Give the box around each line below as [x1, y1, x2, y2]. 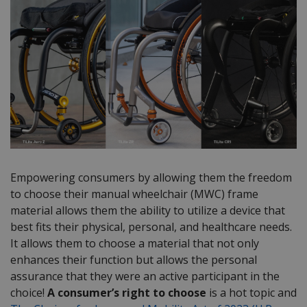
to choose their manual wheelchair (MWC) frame [10, 186, 258, 202]
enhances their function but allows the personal [10, 252, 257, 268]
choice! [10, 285, 47, 301]
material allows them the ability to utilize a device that [10, 203, 285, 219]
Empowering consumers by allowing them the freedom [10, 170, 292, 186]
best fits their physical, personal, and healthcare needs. [10, 219, 292, 235]
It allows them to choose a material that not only [10, 236, 259, 251]
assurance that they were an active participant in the [10, 269, 280, 284]
